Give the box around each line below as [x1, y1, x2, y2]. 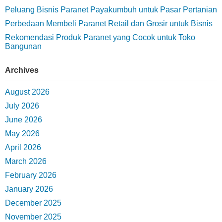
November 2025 [5, 212, 61, 221]
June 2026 [5, 115, 42, 124]
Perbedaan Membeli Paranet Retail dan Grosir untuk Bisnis [5, 19, 213, 28]
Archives [5, 65, 39, 74]
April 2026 [5, 143, 41, 152]
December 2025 [5, 198, 61, 207]
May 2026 [5, 129, 40, 138]
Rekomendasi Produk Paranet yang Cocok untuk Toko [5, 33, 195, 42]
